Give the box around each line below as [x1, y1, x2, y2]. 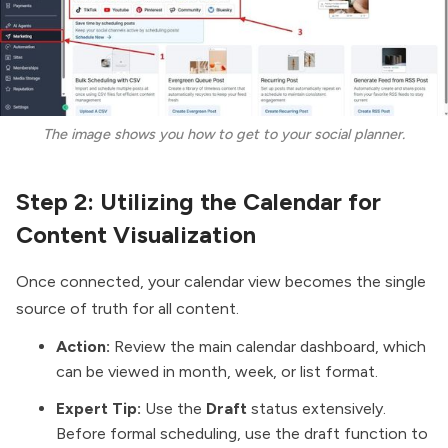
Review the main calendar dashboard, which [110, 337, 426, 357]
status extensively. [247, 399, 386, 419]
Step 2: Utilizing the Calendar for [16, 187, 381, 216]
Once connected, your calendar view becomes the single [16, 272, 426, 292]
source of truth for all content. [16, 299, 239, 319]
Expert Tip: [56, 399, 141, 419]
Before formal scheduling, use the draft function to [56, 424, 428, 444]
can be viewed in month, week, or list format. [56, 362, 382, 382]
